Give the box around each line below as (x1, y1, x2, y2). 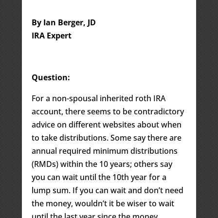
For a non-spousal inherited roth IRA (31, 92, 165, 104)
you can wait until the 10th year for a (31, 171, 166, 182)
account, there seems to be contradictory (31, 106, 184, 117)
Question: (31, 72, 70, 83)
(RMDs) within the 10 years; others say (31, 158, 172, 169)
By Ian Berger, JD (31, 17, 96, 28)
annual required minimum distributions (31, 145, 178, 156)
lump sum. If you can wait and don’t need (31, 184, 183, 196)
